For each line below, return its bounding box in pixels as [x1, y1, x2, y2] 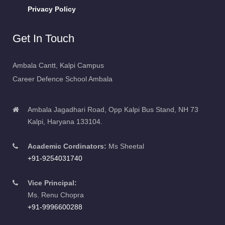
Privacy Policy [28, 5, 76, 13]
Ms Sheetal [106, 142, 144, 150]
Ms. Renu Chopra [28, 190, 84, 199]
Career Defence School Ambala [13, 74, 113, 83]
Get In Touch [13, 32, 74, 45]
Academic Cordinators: [28, 142, 106, 150]
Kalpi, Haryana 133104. [28, 117, 102, 126]
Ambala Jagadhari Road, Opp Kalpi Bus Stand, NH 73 [28, 105, 198, 114]
